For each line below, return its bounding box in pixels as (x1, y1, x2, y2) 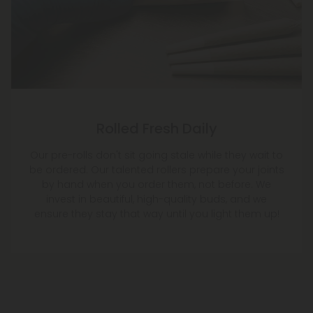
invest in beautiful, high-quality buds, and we (46, 192, 267, 207)
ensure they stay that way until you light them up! (34, 207, 279, 221)
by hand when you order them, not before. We (42, 177, 271, 192)
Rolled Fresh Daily (96, 119, 217, 139)
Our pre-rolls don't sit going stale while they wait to (30, 148, 283, 163)
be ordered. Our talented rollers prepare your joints (29, 163, 284, 177)
